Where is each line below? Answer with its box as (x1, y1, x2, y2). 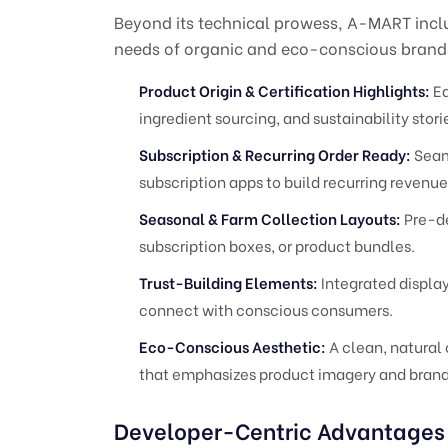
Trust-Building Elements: (139, 270, 318, 293)
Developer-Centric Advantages (114, 413, 445, 446)
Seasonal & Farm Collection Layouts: (139, 206, 401, 229)
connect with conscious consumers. (139, 297, 393, 320)
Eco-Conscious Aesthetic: (139, 334, 326, 357)
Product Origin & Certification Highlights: (139, 78, 430, 101)
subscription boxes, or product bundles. (139, 233, 415, 256)
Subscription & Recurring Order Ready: (139, 142, 411, 165)
